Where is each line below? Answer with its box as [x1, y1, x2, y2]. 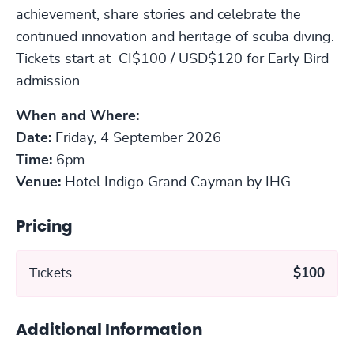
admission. [16, 73, 83, 88]
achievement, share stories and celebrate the [16, 7, 301, 22]
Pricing [16, 218, 73, 235]
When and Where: [16, 108, 139, 123]
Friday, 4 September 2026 [55, 130, 221, 145]
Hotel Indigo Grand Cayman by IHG [61, 175, 291, 190]
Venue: [16, 175, 61, 190]
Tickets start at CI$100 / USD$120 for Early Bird [16, 51, 329, 66]
